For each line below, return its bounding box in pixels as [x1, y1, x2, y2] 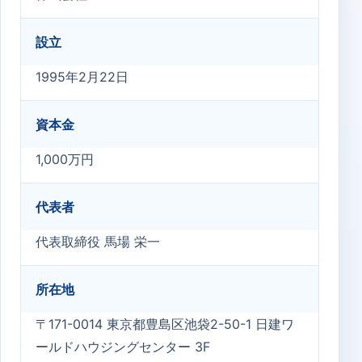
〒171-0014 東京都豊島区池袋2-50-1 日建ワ [36, 316, 294, 332]
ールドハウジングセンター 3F [36, 339, 210, 355]
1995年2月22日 [36, 69, 128, 85]
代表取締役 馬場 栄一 [36, 234, 160, 250]
